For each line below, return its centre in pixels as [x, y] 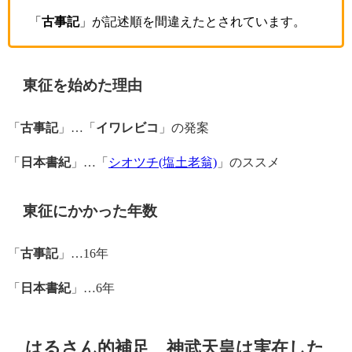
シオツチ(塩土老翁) [163, 162]
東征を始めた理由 [83, 85]
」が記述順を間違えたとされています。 [192, 21]
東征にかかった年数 [90, 211]
